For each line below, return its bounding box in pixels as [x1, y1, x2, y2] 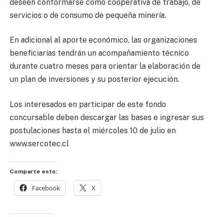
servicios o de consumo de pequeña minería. [10, 10, 166, 20]
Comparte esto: [10, 168, 57, 175]
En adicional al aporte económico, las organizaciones [10, 35, 197, 45]
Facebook [32, 184, 60, 193]
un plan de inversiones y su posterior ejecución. [10, 75, 179, 84]
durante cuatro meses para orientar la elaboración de [10, 62, 201, 71]
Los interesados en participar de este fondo [10, 99, 166, 109]
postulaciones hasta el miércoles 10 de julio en [10, 125, 176, 135]
